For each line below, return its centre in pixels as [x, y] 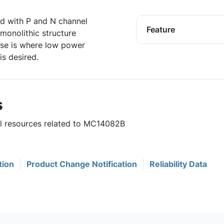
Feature [161, 29]
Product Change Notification [82, 164]
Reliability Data [178, 164]
